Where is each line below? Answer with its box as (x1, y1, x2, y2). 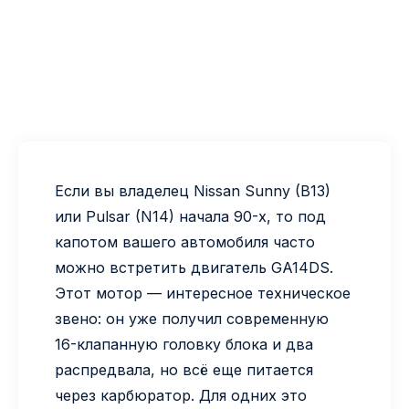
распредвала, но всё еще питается (55, 361, 313, 379)
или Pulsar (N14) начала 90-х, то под (55, 207, 326, 225)
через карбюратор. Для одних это (55, 386, 307, 404)
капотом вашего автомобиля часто (55, 233, 315, 251)
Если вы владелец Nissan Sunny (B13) (55, 182, 330, 200)
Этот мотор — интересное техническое (55, 284, 351, 302)
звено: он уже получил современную (55, 309, 329, 328)
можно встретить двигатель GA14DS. (55, 258, 333, 277)
